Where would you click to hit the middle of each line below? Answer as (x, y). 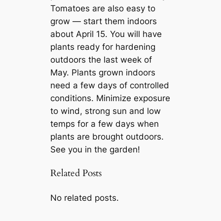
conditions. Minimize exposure (110, 98)
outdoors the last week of (101, 60)
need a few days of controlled (110, 86)
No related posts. (85, 198)
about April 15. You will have (106, 34)
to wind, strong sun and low (106, 111)
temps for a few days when (105, 124)
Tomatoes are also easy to (103, 9)
